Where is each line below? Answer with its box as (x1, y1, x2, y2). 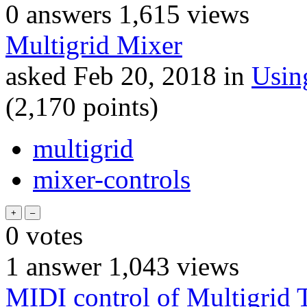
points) (76, 91, 158, 121)
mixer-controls (33, 164, 191, 194)
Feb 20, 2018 (73, 60, 217, 90)
